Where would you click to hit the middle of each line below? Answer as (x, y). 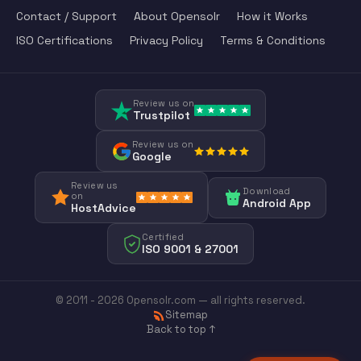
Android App (277, 203)
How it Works (272, 17)
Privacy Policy (166, 41)
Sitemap (186, 315)
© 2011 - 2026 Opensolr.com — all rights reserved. (180, 301)
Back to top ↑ (180, 330)
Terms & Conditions (273, 41)
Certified (163, 237)
